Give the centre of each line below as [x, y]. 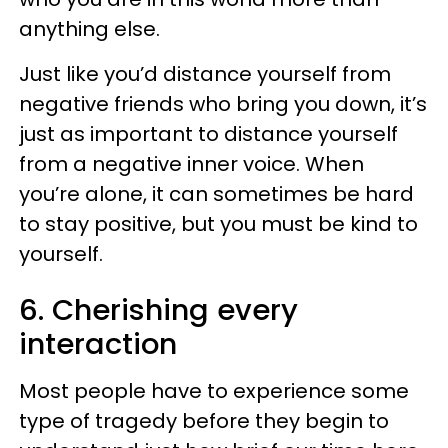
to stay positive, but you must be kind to [218, 224]
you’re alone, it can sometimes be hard [216, 194]
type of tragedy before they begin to [204, 421]
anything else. [89, 29]
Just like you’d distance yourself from [205, 74]
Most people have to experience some [214, 391]
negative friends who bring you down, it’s [223, 104]
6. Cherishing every [158, 310]
